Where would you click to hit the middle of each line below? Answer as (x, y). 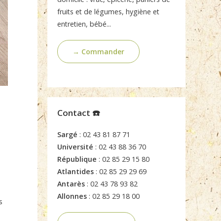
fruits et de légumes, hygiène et (108, 12)
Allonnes (72, 196)
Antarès (71, 184)
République (77, 159)
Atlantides (75, 172)
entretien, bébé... (84, 24)
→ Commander (98, 52)
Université (75, 147)
